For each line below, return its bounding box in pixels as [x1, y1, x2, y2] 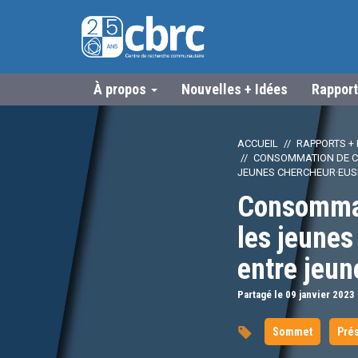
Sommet [272, 324, 312, 338]
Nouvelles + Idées [181, 81, 288, 97]
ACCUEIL [237, 137, 278, 149]
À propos [93, 81, 149, 97]
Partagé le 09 [237, 288, 299, 300]
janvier [299, 288, 330, 300]
